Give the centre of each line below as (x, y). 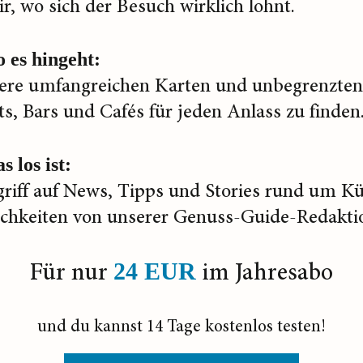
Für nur (72, 273)
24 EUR (155, 271)
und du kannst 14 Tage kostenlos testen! (181, 327)
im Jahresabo (265, 273)
